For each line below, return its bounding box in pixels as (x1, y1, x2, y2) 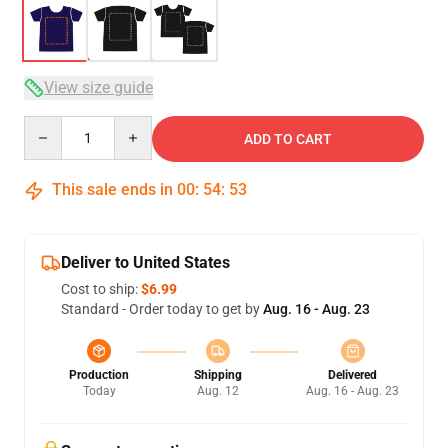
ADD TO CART (244, 131, 332, 147)
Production (69, 368, 129, 382)
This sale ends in (48, 180, 177, 199)
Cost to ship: (61, 281, 141, 297)
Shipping (193, 368, 242, 382)
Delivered (328, 368, 377, 382)
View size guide (44, 78, 153, 97)
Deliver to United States (61, 253, 230, 272)
